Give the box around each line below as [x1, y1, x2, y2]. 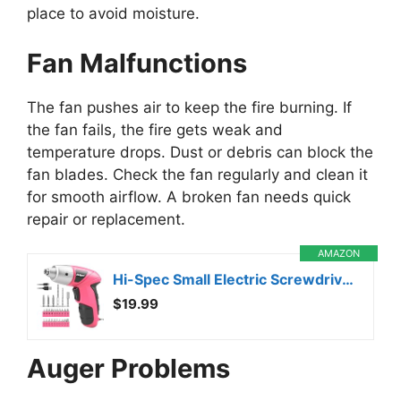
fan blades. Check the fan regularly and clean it [27, 165, 368, 183]
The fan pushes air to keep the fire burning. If [27, 98, 352, 116]
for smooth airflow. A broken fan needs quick [27, 187, 351, 206]
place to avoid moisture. [27, 4, 200, 23]
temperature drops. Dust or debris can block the [27, 142, 373, 161]
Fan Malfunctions [27, 47, 247, 79]
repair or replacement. [27, 209, 185, 228]
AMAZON [318, 247, 360, 260]
